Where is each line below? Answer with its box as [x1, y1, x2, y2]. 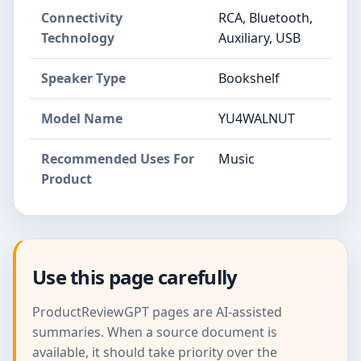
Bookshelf [218, 68, 280, 87]
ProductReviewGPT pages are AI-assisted [32, 302, 282, 321]
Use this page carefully [32, 263, 238, 290]
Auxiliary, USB [218, 28, 301, 47]
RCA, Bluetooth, [218, 8, 313, 27]
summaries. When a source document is [32, 322, 277, 341]
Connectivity [41, 8, 122, 27]
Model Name [41, 109, 122, 127]
